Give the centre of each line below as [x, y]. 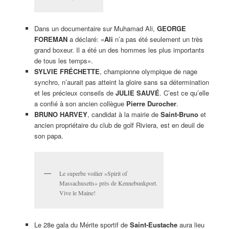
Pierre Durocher [151, 103]
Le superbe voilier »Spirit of [93, 174]
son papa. [49, 135]
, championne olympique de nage [148, 71]
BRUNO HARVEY [61, 114]
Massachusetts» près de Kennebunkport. [108, 183]
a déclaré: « [86, 39]
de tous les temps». [63, 60]
